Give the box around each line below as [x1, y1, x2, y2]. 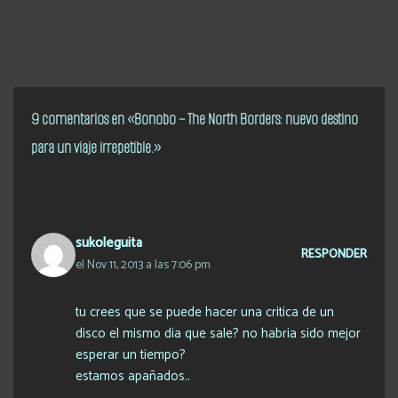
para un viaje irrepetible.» [31, 136, 161, 158]
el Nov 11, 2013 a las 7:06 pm [76, 254, 211, 275]
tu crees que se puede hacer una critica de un [76, 300, 334, 323]
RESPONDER [301, 243, 367, 264]
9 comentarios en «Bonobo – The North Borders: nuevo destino [31, 107, 358, 130]
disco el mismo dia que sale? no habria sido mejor [76, 322, 361, 345]
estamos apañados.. [76, 364, 190, 387]
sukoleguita [76, 231, 142, 254]
